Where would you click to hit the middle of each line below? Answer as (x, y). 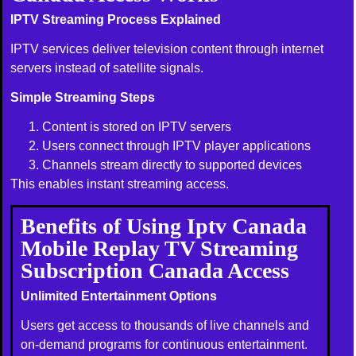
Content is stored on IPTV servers (137, 126)
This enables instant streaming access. (120, 184)
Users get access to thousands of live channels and (165, 326)
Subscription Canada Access (155, 271)
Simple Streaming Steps (83, 97)
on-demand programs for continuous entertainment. (164, 345)
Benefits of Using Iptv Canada (164, 226)
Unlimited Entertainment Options (119, 296)
